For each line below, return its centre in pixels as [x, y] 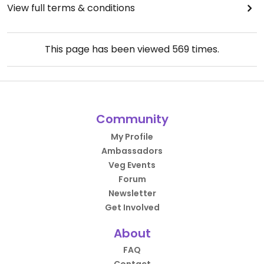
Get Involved [132, 208]
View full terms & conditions [71, 8]
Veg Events [132, 165]
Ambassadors [132, 151]
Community [132, 119]
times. [204, 49]
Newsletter [132, 194]
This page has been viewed [108, 49]
